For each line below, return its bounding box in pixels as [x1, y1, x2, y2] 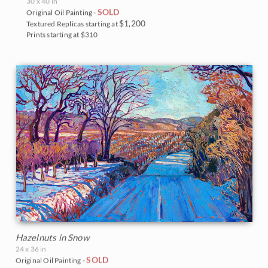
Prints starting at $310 [26, 29, 98, 39]
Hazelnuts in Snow [15, 232, 89, 243]
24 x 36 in [15, 244, 47, 254]
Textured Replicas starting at [26, 19, 119, 28]
